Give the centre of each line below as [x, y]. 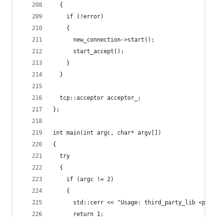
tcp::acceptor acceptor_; [97, 98]
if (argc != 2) [83, 179]
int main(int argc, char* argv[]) [107, 133]
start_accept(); [88, 51]
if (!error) [78, 16]
